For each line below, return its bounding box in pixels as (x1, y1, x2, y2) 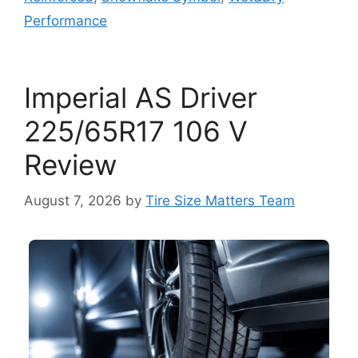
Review (24, 148, 117, 182)
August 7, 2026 (24, 192, 121, 209)
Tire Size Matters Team (145, 192, 295, 209)
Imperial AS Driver (24, 81, 257, 115)
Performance (24, 13, 107, 30)
